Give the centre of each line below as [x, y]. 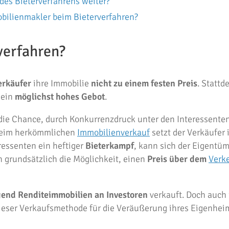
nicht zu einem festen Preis [144, 83]
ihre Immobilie [62, 83]
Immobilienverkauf [113, 132]
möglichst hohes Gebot [60, 97]
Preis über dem [178, 159]
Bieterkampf [110, 146]
